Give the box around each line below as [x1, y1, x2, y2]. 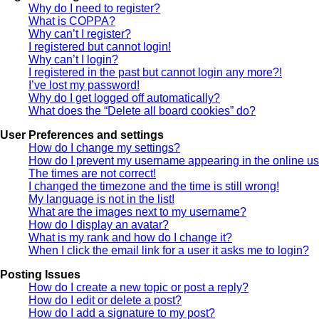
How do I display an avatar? [28, 218, 169, 231]
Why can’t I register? [28, 27, 131, 40]
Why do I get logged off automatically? [28, 91, 220, 104]
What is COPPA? [28, 14, 115, 27]
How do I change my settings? [28, 141, 180, 154]
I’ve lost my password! [28, 78, 140, 91]
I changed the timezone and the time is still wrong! [28, 179, 279, 192]
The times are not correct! [28, 167, 156, 179]
